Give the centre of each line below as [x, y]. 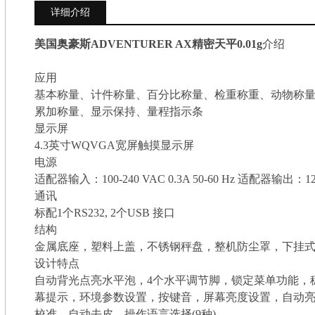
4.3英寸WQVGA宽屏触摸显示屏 [114, 145]
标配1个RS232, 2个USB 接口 [104, 212]
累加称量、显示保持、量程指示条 [118, 111]
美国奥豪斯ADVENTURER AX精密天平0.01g [148, 44]
